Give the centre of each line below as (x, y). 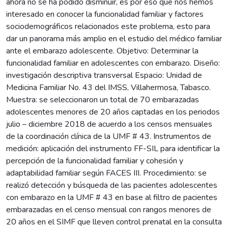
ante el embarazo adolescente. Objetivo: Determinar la (102, 51)
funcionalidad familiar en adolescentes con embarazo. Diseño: (113, 63)
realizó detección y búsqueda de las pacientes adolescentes (112, 185)
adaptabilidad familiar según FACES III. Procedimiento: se (106, 173)
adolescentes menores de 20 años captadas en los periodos (113, 112)
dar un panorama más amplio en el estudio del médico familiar (114, 38)
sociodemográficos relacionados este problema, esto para (108, 26)
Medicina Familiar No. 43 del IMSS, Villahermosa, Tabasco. (108, 87)
